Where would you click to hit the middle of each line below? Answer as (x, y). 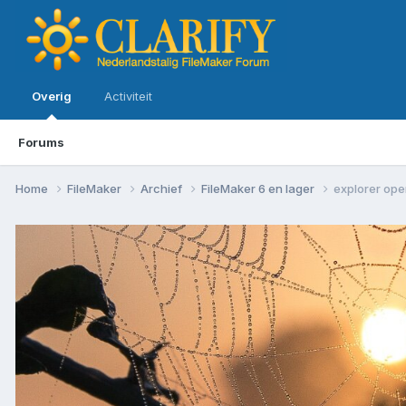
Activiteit (128, 96)
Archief (163, 188)
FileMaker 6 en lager (259, 188)
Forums (41, 142)
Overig (52, 96)
